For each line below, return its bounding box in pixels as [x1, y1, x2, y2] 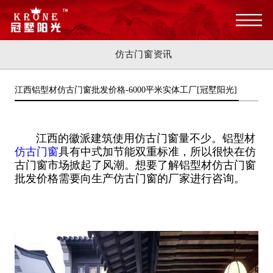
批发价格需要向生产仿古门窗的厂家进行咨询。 [14, 172, 245, 185]
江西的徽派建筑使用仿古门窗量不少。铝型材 [14, 132, 255, 145]
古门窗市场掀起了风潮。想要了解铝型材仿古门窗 [14, 159, 256, 172]
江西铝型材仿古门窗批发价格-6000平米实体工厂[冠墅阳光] [14, 85, 237, 94]
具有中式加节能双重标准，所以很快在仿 [58, 146, 256, 158]
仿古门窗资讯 [115, 49, 172, 59]
